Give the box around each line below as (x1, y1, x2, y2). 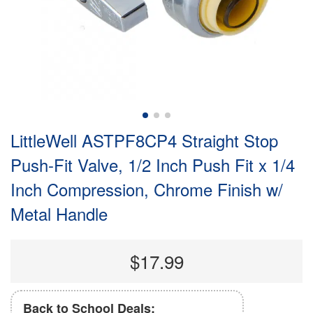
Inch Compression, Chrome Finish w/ (10, 177, 283, 202)
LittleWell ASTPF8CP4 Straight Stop (10, 128, 278, 153)
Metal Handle (10, 201, 108, 226)
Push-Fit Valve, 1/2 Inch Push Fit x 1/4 (10, 152, 295, 177)
